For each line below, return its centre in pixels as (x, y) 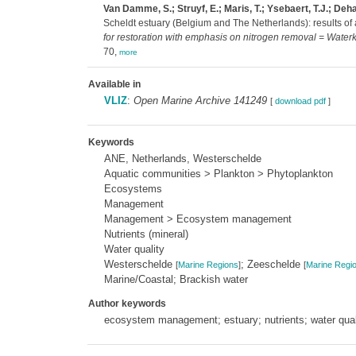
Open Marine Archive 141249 (200, 101)
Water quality (134, 249)
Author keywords (127, 304)
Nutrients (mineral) (146, 234)
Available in (114, 84)
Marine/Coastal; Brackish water (176, 279)
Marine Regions (208, 265)
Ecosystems (133, 189)
